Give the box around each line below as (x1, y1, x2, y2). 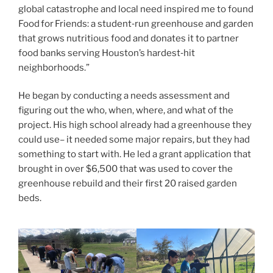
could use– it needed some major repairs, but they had (18, 134, 250, 146)
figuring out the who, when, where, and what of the (18, 105, 233, 116)
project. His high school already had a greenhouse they (18, 119, 252, 131)
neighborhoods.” (18, 62, 90, 73)
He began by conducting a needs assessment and (18, 90, 230, 102)
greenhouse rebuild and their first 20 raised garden (18, 178, 237, 190)
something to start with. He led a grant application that (18, 149, 251, 160)
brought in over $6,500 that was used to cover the (18, 163, 233, 175)
